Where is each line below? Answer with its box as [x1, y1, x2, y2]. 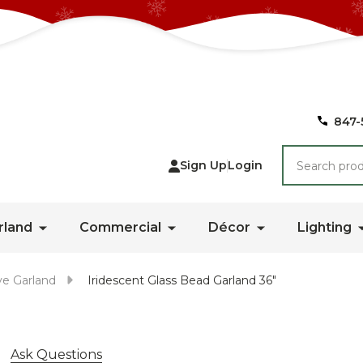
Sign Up [180, 158, 227, 173]
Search [282, 147, 327, 162]
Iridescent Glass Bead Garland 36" [88, 273, 276, 288]
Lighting [297, 220, 352, 235]
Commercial [79, 220, 161, 235]
